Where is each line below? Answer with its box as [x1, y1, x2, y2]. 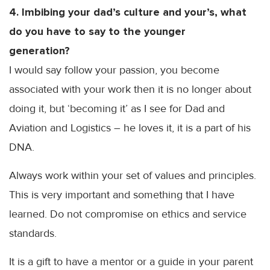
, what [215, 5, 246, 19]
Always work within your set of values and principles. [9, 169, 256, 182]
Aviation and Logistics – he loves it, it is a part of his [9, 121, 251, 134]
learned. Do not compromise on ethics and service [9, 207, 246, 221]
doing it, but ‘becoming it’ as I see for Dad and [9, 102, 225, 115]
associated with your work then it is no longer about [9, 83, 251, 96]
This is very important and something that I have [9, 188, 234, 201]
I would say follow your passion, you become [9, 63, 219, 77]
